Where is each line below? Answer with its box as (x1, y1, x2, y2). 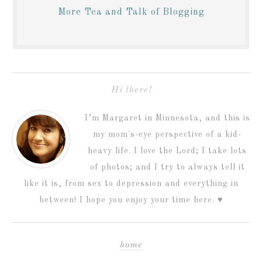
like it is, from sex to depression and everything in (23, 180, 239, 188)
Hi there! (111, 85, 151, 95)
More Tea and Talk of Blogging (57, 8, 205, 17)
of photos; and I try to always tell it (89, 163, 245, 171)
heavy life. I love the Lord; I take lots (88, 147, 247, 155)
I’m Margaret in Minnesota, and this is (84, 114, 250, 122)
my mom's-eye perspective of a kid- (93, 130, 242, 139)
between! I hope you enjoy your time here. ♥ (39, 196, 223, 204)
